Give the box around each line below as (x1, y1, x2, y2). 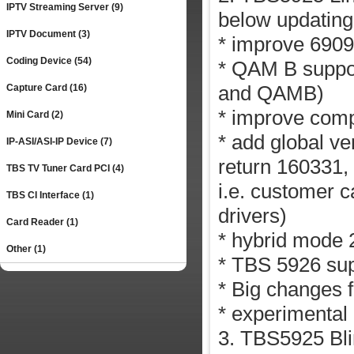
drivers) (217, 204, 287, 228)
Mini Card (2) (6, 109, 63, 120)
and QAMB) (217, 81, 324, 105)
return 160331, (217, 155, 348, 179)
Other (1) (6, 243, 46, 254)
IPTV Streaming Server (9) (6, 2, 123, 13)
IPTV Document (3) (6, 28, 90, 40)
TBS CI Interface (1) (6, 190, 94, 201)
